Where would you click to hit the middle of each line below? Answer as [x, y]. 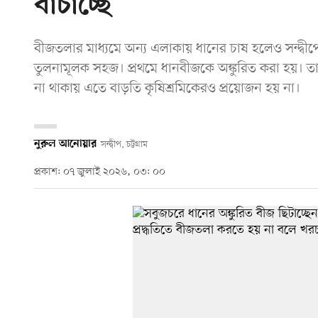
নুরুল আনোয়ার [65, 144]
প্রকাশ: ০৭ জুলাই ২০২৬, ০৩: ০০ [100, 172]
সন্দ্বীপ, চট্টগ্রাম [124, 144]
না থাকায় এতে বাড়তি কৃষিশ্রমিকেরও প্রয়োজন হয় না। [167, 88]
